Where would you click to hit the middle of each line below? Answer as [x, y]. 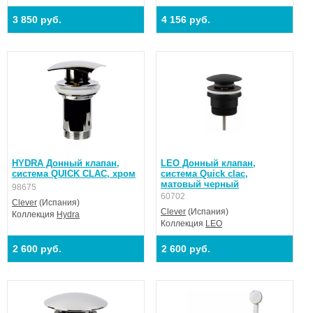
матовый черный [200, 184]
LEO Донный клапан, [209, 163]
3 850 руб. [37, 19]
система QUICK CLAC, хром [74, 173]
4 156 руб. [186, 19]
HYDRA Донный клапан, [66, 163]
